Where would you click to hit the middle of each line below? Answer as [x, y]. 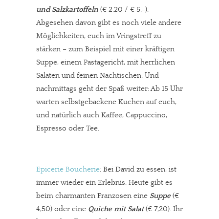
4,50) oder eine [62, 209]
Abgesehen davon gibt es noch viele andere [109, 23]
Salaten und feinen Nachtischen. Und [98, 76]
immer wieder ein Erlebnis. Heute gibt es [104, 183]
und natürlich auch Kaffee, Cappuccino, [102, 115]
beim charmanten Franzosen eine [93, 196]
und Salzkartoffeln [67, 10]
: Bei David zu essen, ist [138, 169]
